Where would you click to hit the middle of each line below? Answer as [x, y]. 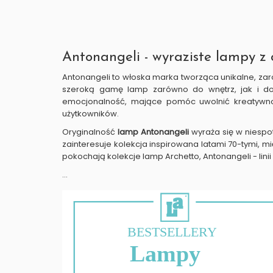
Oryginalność [90, 132]
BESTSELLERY [172, 232]
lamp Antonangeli [154, 132]
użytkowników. [91, 114]
